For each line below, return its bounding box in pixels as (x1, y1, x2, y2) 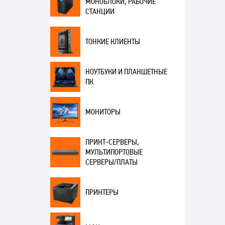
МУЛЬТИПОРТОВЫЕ (85, 147, 143, 157)
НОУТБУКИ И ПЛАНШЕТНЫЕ (85, 67, 167, 77)
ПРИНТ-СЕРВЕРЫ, (85, 137, 139, 147)
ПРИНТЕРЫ (85, 187, 119, 197)
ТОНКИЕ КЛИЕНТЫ (85, 37, 140, 47)
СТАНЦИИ (85, 7, 115, 17)
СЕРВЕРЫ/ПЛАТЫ (85, 157, 138, 167)
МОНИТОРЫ (85, 107, 121, 117)
